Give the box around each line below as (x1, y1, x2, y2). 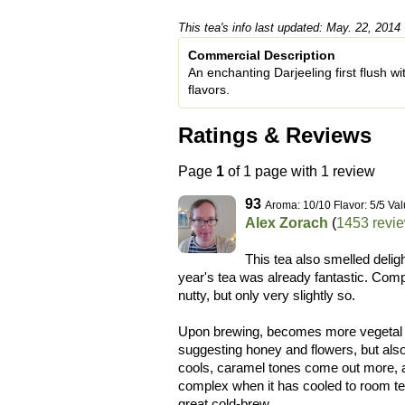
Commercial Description (188, 48, 335, 63)
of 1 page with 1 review (224, 163, 375, 179)
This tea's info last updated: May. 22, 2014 (178, 21, 400, 35)
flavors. (188, 82, 230, 98)
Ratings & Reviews (178, 123, 372, 148)
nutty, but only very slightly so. (178, 287, 355, 303)
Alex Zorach (245, 214, 328, 231)
